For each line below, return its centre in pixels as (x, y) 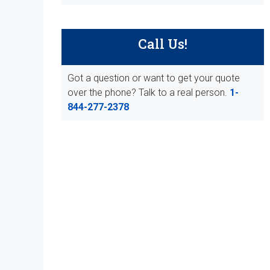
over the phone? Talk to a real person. (149, 93)
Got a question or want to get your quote (154, 78)
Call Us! (162, 44)
